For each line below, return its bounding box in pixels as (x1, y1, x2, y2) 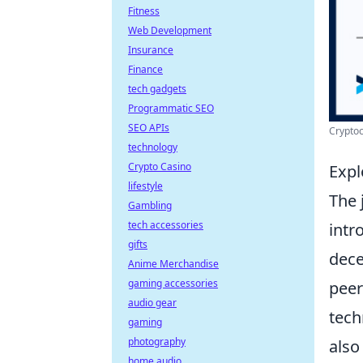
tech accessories (128, 218, 203, 232)
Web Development (128, 23, 211, 37)
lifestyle (128, 179, 163, 193)
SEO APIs (128, 121, 169, 135)
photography (128, 335, 186, 348)
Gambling (128, 199, 172, 212)
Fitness (128, 4, 160, 18)
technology (128, 140, 177, 154)
